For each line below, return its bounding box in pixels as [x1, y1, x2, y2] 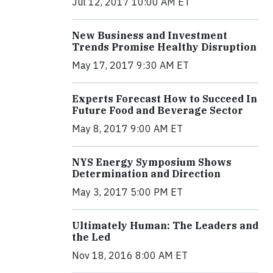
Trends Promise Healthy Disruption [72, 41, 257, 54]
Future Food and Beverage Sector [72, 104, 243, 117]
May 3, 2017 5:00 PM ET [72, 186, 183, 199]
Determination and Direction [72, 168, 221, 180]
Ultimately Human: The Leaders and [72, 219, 258, 232]
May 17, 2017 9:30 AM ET [72, 59, 189, 72]
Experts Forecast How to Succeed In [72, 93, 257, 105]
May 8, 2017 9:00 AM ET [72, 122, 183, 135]
